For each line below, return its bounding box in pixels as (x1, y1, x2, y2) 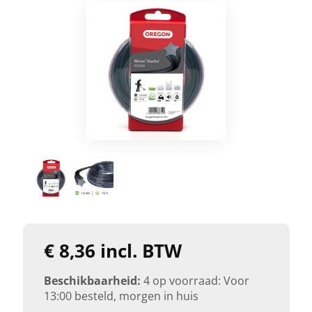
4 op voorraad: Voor (143, 272, 249, 288)
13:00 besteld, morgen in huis (43, 288, 198, 304)
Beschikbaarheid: (43, 272, 141, 288)
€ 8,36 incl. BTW (43, 237, 182, 263)
